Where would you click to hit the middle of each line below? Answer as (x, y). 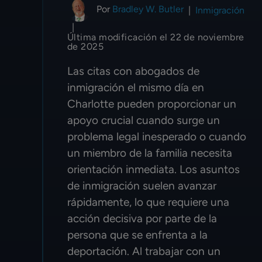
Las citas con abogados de (133, 71)
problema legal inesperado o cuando (157, 137)
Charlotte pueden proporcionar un (152, 104)
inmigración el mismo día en (136, 88)
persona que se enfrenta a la (137, 235)
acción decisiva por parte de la (142, 219)
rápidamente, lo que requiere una (148, 202)
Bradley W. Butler (148, 9)
